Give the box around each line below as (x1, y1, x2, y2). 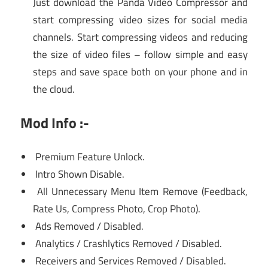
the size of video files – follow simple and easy (33, 46, 248, 62)
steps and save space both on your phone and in (33, 63, 248, 80)
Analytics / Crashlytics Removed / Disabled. (33, 235, 223, 251)
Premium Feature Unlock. (33, 148, 145, 165)
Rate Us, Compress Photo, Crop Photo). (33, 200, 201, 217)
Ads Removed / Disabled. (33, 218, 144, 234)
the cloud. (33, 81, 75, 97)
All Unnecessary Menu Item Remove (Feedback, (33, 183, 248, 199)
